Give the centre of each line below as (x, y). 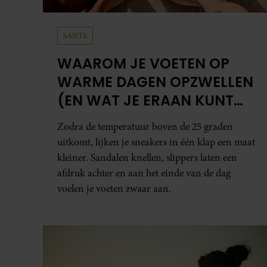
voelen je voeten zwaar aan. (114, 189)
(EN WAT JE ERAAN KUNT (145, 101)
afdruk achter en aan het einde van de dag (144, 173)
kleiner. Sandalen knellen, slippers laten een (147, 158)
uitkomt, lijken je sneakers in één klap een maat (156, 142)
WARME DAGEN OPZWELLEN (155, 82)
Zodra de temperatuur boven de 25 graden (145, 127)
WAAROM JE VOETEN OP (143, 64)
